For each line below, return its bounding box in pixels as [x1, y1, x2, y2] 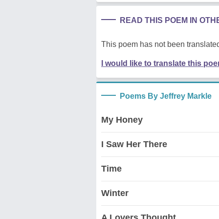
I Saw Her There [101, 139, 167, 149]
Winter [101, 188, 129, 198]
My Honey [101, 114, 143, 125]
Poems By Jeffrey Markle [120, 91, 212, 100]
